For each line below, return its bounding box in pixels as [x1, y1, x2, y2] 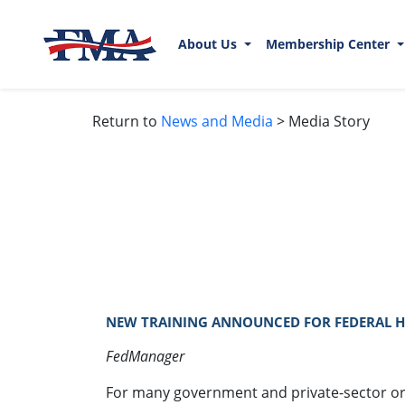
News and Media [161, 110, 273, 131]
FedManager [106, 345, 184, 366]
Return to [92, 110, 161, 131]
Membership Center [265, 35, 393, 53]
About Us [178, 35, 240, 53]
